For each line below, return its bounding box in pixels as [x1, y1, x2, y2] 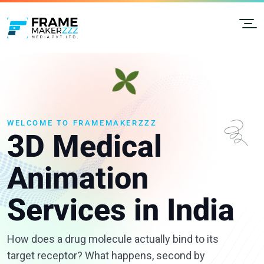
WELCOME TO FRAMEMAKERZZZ [7, 118, 157, 128]
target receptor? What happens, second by [7, 249, 205, 262]
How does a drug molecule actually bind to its [7, 233, 219, 246]
